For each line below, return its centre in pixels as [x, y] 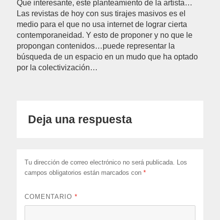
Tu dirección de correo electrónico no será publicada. [100, 163]
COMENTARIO [50, 197]
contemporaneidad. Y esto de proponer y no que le [105, 35]
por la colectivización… [57, 68]
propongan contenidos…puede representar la [96, 46]
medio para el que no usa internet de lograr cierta [102, 25]
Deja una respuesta [80, 120]
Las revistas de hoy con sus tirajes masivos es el [101, 14]
